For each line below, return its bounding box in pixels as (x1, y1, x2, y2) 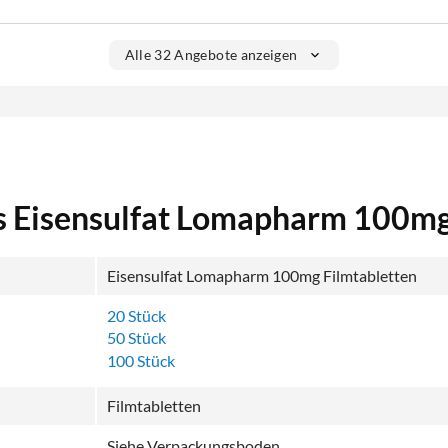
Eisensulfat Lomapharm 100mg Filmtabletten (107, 265, 417, 285)
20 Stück (107, 305, 166, 325)
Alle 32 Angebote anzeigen (124, 46, 298, 64)
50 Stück (107, 328, 166, 348)
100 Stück (107, 351, 175, 371)
